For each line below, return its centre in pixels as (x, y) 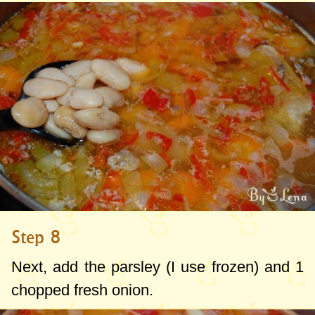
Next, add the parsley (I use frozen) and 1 (157, 267)
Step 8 (36, 237)
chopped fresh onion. (82, 290)
